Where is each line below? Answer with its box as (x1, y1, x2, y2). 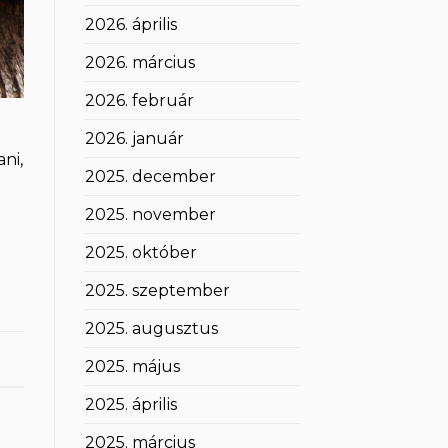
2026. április (84, 15, 177, 35)
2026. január (84, 129, 184, 149)
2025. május (84, 357, 180, 377)
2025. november (84, 205, 216, 225)
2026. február (84, 91, 194, 111)
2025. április (84, 395, 177, 415)
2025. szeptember (84, 281, 230, 301)
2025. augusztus (84, 319, 218, 339)
